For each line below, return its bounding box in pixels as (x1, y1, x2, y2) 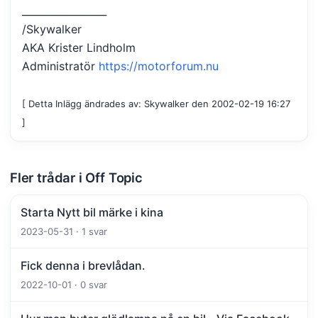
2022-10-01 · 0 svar (21, 278, 107, 290)
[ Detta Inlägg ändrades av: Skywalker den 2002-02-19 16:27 (22, 97, 290, 109)
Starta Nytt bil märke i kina (21, 204, 163, 219)
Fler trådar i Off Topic (10, 169, 143, 185)
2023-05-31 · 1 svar (21, 225, 107, 237)
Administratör (22, 58, 99, 73)
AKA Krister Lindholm (22, 40, 136, 55)
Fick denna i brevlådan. (21, 258, 146, 273)
